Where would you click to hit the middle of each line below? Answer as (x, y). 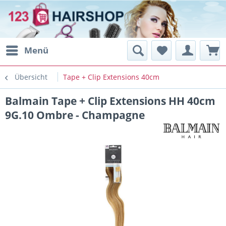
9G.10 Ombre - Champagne (75, 115)
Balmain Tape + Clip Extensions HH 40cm (110, 101)
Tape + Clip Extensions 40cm (111, 77)
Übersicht (31, 77)
